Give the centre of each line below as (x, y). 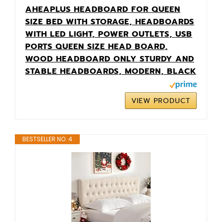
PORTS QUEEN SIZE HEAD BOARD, (97, 46)
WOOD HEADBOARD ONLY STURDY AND (110, 59)
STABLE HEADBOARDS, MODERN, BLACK (111, 71)
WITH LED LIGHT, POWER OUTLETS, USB (109, 34)
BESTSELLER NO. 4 (47, 139)
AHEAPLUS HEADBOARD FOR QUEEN (103, 9)
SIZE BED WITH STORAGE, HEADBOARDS (110, 22)
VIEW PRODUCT (161, 101)
